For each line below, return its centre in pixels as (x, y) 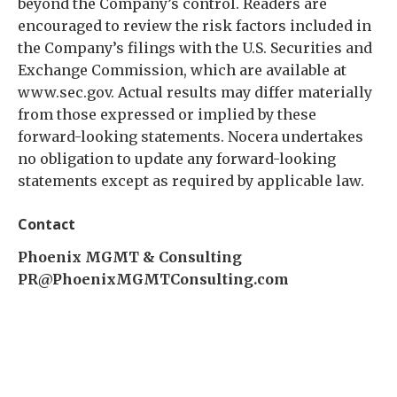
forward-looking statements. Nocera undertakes (191, 136)
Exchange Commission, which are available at (182, 70)
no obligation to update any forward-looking (177, 159)
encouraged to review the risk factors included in (195, 26)
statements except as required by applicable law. (191, 181)
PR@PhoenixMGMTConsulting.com (153, 279)
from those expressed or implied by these (167, 114)
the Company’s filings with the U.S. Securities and (195, 48)
